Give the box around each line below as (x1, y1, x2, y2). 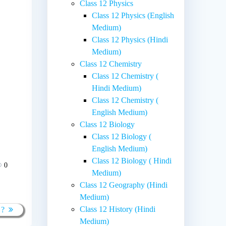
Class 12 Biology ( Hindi (92, 156, 172, 165)
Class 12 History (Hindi (80, 204, 156, 213)
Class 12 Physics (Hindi (92, 35, 168, 44)
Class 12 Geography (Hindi (80, 180, 168, 189)
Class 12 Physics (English (92, 11, 175, 20)
